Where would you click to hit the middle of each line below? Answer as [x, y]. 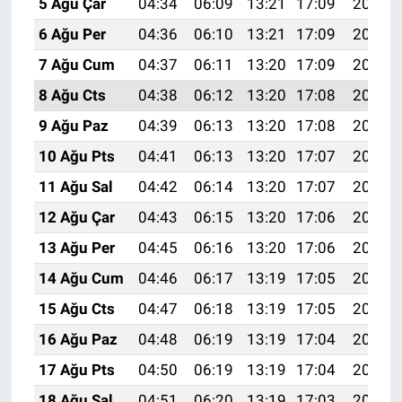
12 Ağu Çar [76, 217]
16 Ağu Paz [78, 339]
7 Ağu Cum [76, 64]
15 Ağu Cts [76, 308]
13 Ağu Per [76, 247]
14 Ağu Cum [81, 278]
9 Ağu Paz [73, 125]
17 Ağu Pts [76, 369]
